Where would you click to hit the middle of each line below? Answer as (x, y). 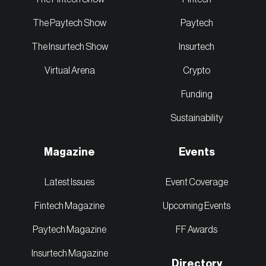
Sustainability (197, 118)
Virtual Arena (69, 71)
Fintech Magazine (69, 206)
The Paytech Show (69, 23)
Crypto (197, 71)
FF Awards (197, 230)
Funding (197, 95)
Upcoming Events (197, 206)
